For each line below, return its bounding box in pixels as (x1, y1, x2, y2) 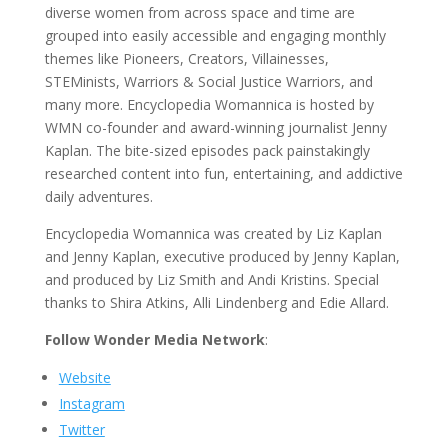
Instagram (58, 394, 125, 413)
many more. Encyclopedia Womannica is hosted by (44, 95, 374, 114)
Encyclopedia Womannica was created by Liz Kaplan (44, 224, 382, 243)
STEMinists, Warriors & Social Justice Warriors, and (44, 72, 373, 91)
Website (58, 368, 111, 387)
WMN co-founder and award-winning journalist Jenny (44, 118, 387, 137)
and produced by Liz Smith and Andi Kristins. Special (44, 270, 379, 289)
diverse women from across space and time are (44, 3, 355, 22)
